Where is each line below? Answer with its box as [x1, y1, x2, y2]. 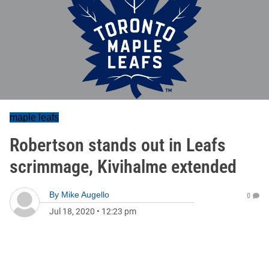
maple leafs [10, 112, 59, 122]
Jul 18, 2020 [49, 207, 95, 216]
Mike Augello [61, 190, 109, 199]
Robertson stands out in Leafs [10, 134, 226, 156]
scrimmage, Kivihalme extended [10, 156, 237, 177]
